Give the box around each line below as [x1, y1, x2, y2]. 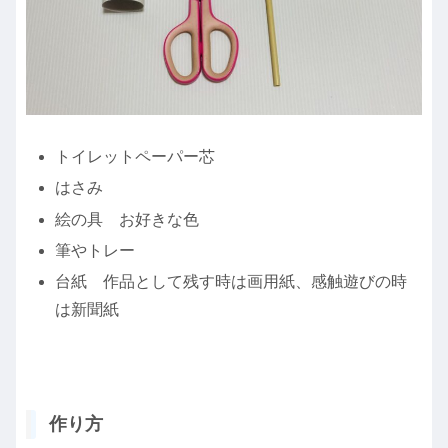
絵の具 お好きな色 [55, 210, 200, 228]
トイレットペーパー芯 [55, 148, 216, 166]
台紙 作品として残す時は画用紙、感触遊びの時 [55, 273, 408, 291]
